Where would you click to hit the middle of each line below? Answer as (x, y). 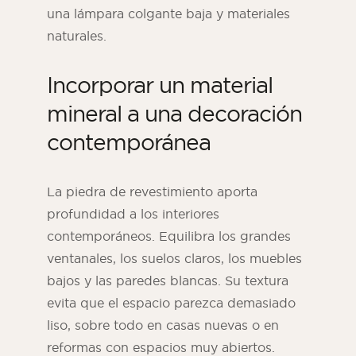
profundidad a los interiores (133, 214)
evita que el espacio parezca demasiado (171, 303)
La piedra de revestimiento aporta (152, 192)
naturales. (77, 36)
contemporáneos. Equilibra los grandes (169, 236)
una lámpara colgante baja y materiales (168, 14)
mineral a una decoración (174, 114)
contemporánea (129, 142)
